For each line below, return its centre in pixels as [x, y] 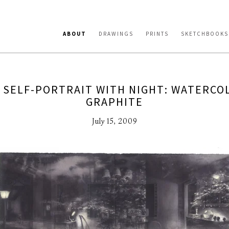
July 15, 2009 [114, 121]
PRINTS [157, 34]
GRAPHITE [114, 102]
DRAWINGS [116, 34]
